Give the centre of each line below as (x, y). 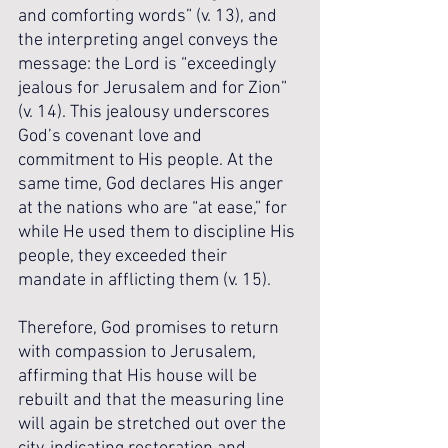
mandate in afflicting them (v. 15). (146, 280)
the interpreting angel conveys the (150, 40)
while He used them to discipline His (158, 232)
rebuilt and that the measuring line (153, 400)
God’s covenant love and (112, 136)
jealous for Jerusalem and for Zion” (154, 88)
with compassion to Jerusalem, (139, 352)
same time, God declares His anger (152, 184)
